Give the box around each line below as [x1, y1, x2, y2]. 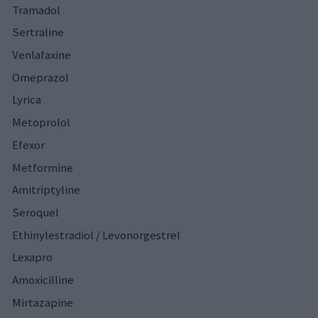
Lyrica [12, 92, 41, 108]
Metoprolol [12, 114, 70, 131]
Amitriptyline [12, 182, 80, 198]
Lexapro [12, 249, 53, 265]
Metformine [12, 159, 73, 175]
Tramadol [12, 1, 60, 18]
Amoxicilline [12, 272, 74, 288]
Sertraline [12, 24, 64, 40]
